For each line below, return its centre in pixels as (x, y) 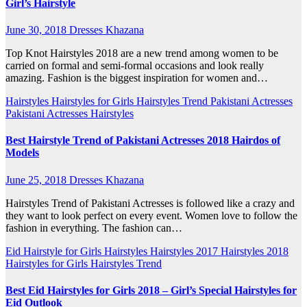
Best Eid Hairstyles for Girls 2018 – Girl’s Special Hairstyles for (151, 290)
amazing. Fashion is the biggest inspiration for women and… (137, 78)
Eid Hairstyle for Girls (55, 251)
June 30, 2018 (37, 30)
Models (22, 153)
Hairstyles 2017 (185, 251)
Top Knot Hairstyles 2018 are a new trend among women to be (142, 53)
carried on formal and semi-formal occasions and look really (135, 66)
